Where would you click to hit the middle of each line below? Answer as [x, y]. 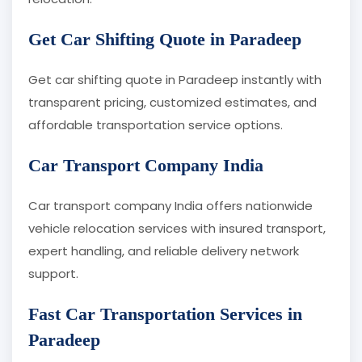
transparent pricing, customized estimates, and [173, 103]
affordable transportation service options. [156, 125]
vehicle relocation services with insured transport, [177, 229]
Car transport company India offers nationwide [170, 206]
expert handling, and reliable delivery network [164, 251]
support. [53, 274]
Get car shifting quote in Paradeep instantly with [175, 80]
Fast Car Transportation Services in [165, 314]
